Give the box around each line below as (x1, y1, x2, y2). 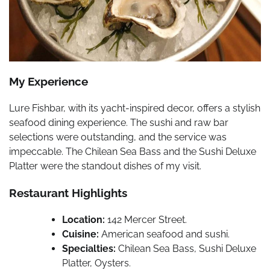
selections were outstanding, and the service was (9, 131, 227, 143)
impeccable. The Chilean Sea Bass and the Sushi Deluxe (9, 145, 256, 157)
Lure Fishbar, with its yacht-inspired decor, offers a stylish (9, 102, 260, 114)
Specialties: (62, 243, 116, 255)
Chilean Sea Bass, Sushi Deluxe (116, 243, 256, 255)
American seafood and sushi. (99, 228, 230, 240)
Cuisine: (62, 228, 99, 240)
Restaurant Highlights (9, 186, 127, 200)
